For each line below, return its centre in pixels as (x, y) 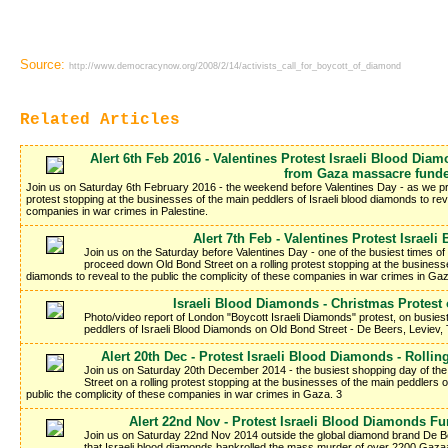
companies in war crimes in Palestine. (117, 211)
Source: (44, 65)
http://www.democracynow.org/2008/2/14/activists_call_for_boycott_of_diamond (235, 66)
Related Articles (100, 120)
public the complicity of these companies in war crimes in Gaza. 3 (184, 394)
